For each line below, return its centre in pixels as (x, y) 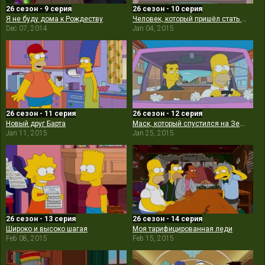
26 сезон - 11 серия (41, 114)
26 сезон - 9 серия (39, 9)
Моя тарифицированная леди (182, 229)
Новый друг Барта (36, 124)
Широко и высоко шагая (47, 229)
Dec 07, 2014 (27, 28)
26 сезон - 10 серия (167, 9)
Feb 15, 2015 (153, 239)
